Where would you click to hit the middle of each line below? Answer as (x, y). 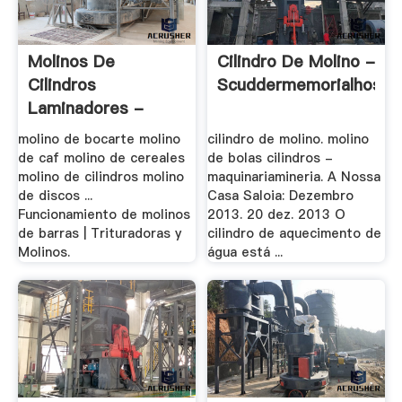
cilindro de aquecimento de (295, 234)
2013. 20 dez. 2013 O (277, 215)
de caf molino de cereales (101, 158)
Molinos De (71, 61)
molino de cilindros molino (100, 177)
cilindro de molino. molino (288, 140)
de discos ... (55, 196)
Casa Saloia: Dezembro (281, 196)
